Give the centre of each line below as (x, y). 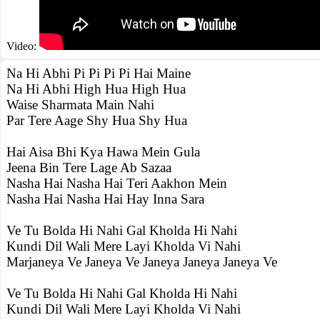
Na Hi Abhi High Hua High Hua (96, 89)
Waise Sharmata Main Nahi (80, 105)
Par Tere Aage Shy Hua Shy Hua (97, 120)
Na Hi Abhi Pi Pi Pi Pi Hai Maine (99, 73)
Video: (23, 46)
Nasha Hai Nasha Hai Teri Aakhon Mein (117, 183)
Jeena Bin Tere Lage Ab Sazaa (89, 167)
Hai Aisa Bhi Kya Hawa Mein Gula (103, 152)
